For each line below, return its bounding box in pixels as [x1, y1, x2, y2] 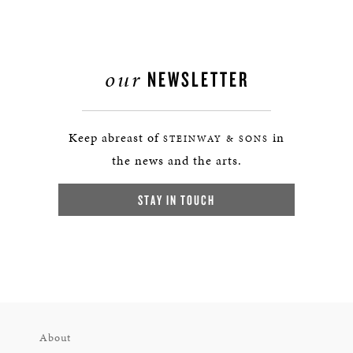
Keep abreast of [69, 128, 163, 147]
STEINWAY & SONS [163, 132, 269, 145]
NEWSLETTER [141, 65, 249, 92]
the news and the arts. [111, 151, 242, 169]
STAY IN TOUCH [138, 191, 215, 208]
